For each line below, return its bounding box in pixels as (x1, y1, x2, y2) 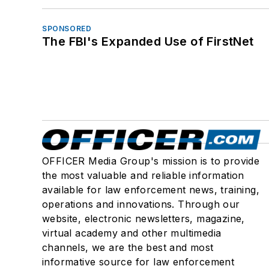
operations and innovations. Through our (42, 198, 240, 211)
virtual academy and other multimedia (42, 227, 222, 240)
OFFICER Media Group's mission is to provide (42, 155, 260, 168)
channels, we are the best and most (42, 241, 214, 254)
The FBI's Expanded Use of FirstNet (42, 34, 254, 49)
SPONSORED (42, 24, 92, 34)
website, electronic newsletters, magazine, (42, 213, 245, 225)
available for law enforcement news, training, (42, 184, 259, 196)
